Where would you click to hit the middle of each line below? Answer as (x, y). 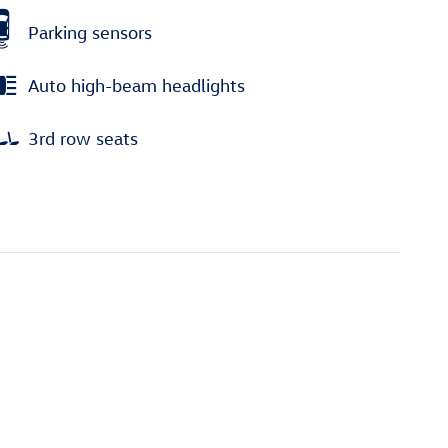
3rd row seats (83, 138)
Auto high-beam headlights (136, 85)
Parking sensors (90, 32)
